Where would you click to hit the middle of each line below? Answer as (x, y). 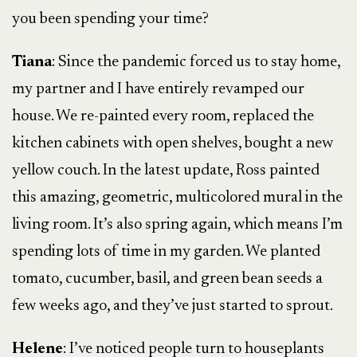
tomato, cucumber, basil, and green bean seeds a (167, 279)
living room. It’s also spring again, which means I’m (177, 225)
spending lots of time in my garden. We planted (166, 252)
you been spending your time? (110, 19)
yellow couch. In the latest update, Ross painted (166, 171)
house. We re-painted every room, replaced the (163, 116)
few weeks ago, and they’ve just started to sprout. (174, 306)
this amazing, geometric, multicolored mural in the (177, 198)
